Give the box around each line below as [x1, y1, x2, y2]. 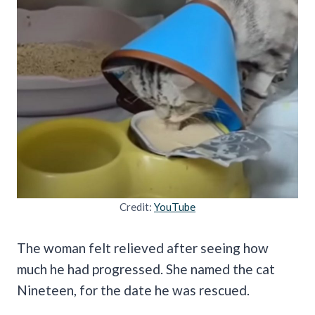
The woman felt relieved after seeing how [17, 239, 269, 256]
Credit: [120, 200, 154, 213]
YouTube [154, 200, 195, 213]
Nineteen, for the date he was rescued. [17, 281, 252, 298]
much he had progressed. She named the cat [17, 260, 275, 277]
